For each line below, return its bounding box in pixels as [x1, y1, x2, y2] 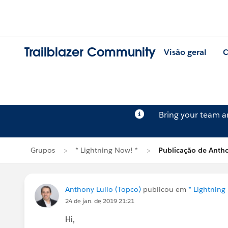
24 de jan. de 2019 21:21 [65, 196, 134, 205]
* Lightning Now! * [75, 146, 138, 155]
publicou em [141, 185, 188, 194]
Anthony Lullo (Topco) [65, 185, 141, 194]
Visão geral [164, 47, 207, 58]
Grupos [31, 146, 55, 155]
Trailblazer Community [24, 44, 156, 61]
